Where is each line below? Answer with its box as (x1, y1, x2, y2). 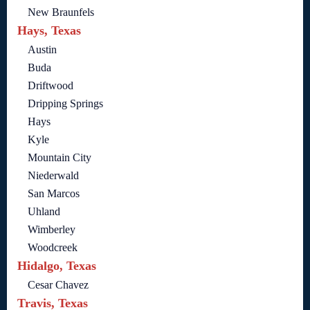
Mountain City (28, 152, 91, 164)
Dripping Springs (28, 98, 103, 110)
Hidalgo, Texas (17, 259, 96, 273)
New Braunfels (28, 6, 94, 19)
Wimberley (28, 224, 75, 236)
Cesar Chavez (28, 279, 89, 291)
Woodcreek (28, 241, 77, 254)
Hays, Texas (17, 24, 81, 38)
